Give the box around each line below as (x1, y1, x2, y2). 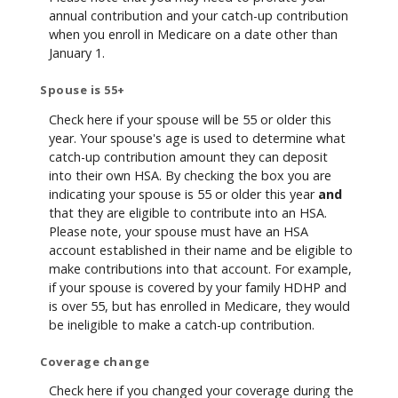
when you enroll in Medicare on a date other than (49, 25, 338, 43)
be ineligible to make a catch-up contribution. (49, 315, 314, 333)
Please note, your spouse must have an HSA (49, 222, 308, 240)
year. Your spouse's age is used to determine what (49, 129, 346, 147)
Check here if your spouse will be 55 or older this (49, 110, 331, 128)
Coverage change (40, 353, 150, 370)
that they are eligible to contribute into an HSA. (49, 203, 327, 221)
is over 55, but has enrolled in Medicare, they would (49, 297, 350, 314)
